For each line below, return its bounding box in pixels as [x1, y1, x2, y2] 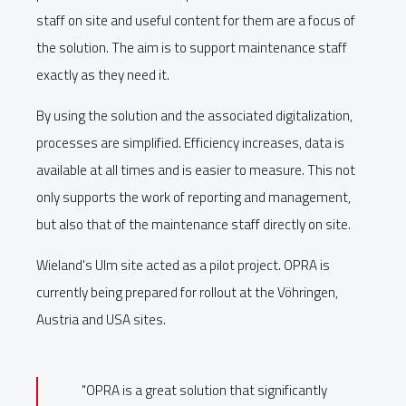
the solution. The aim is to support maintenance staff [36, 36, 347, 58]
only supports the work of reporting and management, [36, 186, 351, 208]
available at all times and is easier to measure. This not [36, 159, 355, 180]
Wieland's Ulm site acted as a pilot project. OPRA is [36, 255, 330, 276]
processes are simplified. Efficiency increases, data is [36, 131, 344, 153]
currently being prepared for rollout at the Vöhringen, [36, 282, 338, 304]
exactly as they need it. [36, 63, 169, 85]
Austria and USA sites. [36, 309, 166, 331]
